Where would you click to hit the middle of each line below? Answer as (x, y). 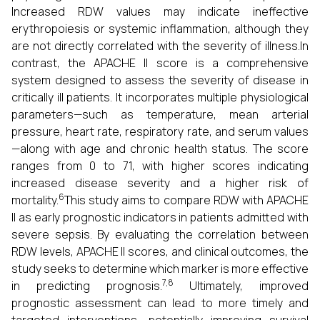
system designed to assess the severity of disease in (160, 80)
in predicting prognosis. (87, 286)
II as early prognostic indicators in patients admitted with (160, 217)
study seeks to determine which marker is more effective (160, 269)
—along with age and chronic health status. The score (160, 149)
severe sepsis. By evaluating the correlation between (160, 234)
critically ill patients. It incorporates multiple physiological (160, 97)
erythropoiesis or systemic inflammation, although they (160, 29)
